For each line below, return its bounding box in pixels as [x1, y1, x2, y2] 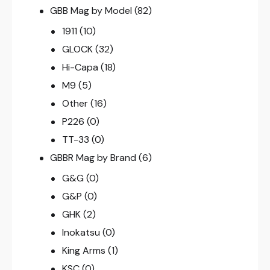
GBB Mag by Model [50, 4, 133, 17]
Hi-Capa [61, 60, 98, 74]
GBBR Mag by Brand [50, 151, 137, 164]
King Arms [61, 243, 105, 257]
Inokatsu [61, 225, 100, 239]
